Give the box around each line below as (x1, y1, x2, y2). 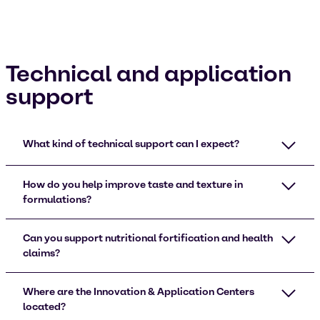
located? (23, 300, 66, 313)
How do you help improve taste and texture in (23, 178, 243, 191)
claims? (23, 246, 60, 259)
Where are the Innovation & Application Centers (23, 285, 254, 298)
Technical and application (6, 59, 291, 87)
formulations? (23, 193, 91, 206)
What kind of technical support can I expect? (23, 137, 239, 150)
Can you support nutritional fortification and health (23, 231, 273, 244)
